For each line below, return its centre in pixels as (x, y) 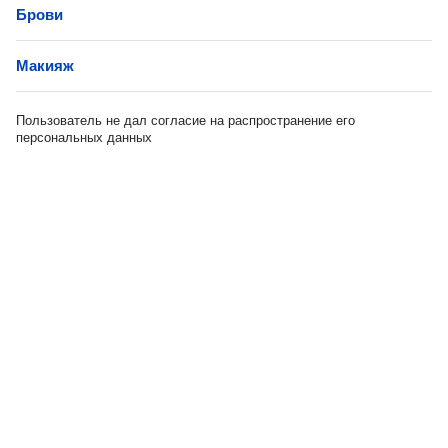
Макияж (45, 65)
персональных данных (84, 137)
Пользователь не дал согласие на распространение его (185, 120)
